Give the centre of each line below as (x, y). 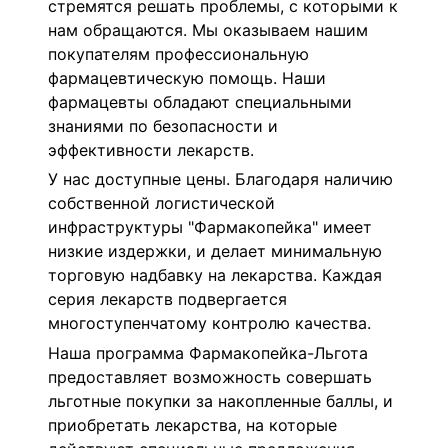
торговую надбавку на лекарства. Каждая (215, 275)
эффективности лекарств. (151, 149)
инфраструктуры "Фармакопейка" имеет (210, 227)
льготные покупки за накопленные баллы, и (220, 400)
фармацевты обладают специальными (200, 101)
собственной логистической (161, 203)
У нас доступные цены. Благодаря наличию (220, 179)
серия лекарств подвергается (167, 299)
